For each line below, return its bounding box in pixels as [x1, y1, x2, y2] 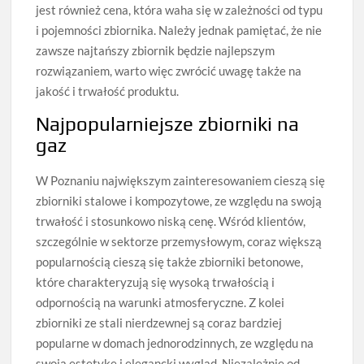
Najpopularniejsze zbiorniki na [36, 113, 300, 136]
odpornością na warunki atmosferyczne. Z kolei [36, 295, 285, 310]
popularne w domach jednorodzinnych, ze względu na [36, 336, 314, 351]
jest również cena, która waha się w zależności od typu [36, 2, 323, 18]
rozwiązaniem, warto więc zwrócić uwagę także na [36, 63, 302, 79]
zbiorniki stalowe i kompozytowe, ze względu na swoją [36, 193, 323, 209]
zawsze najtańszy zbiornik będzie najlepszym [36, 43, 275, 58]
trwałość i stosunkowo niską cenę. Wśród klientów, [36, 214, 306, 229]
